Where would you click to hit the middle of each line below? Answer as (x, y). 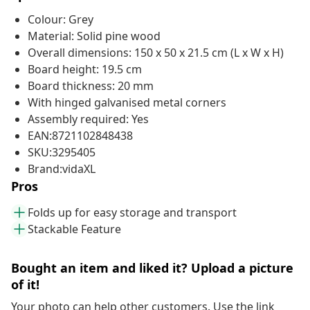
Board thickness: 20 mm (91, 86)
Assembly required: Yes (88, 119)
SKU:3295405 (62, 153)
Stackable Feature (74, 229)
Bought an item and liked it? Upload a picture (152, 268)
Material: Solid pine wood (94, 36)
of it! (25, 285)
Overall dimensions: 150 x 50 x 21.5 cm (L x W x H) (156, 53)
